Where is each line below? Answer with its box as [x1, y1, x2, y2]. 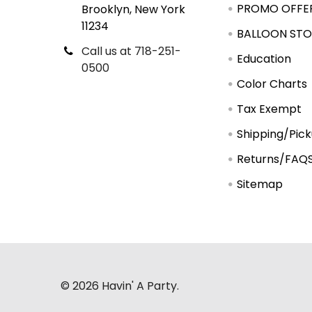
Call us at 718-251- [81, 43, 181, 60]
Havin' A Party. [99, 278, 179, 295]
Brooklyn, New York [81, 1, 185, 18]
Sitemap [237, 176, 283, 193]
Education [237, 51, 292, 68]
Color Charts [237, 76, 308, 93]
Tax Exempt [237, 101, 302, 118]
